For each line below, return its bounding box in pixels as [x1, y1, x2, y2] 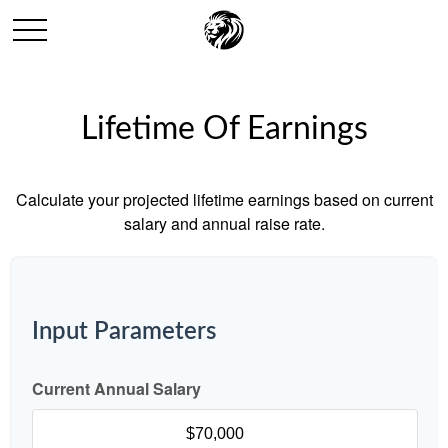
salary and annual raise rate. [123, 212, 325, 235]
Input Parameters [32, 320, 216, 344]
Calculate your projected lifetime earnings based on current [15, 188, 433, 211]
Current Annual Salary [32, 377, 201, 400]
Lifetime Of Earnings [80, 113, 368, 145]
